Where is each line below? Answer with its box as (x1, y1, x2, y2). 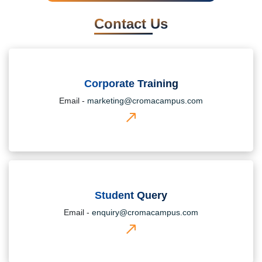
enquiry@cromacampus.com (92, 207, 198, 217)
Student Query (95, 189, 167, 201)
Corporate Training (84, 77, 178, 89)
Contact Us (94, 15, 168, 32)
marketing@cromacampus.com (87, 95, 203, 105)
